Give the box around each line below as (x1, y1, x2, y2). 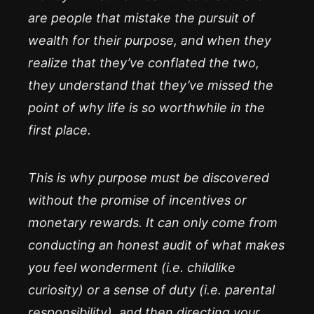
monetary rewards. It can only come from (28, 215, 278, 230)
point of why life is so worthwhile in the (28, 100, 265, 115)
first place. (28, 123, 91, 137)
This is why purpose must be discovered (28, 170, 269, 185)
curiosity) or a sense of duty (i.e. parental (28, 282, 275, 297)
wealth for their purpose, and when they (28, 33, 271, 48)
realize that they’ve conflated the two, (28, 55, 259, 70)
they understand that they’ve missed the (28, 78, 273, 93)
